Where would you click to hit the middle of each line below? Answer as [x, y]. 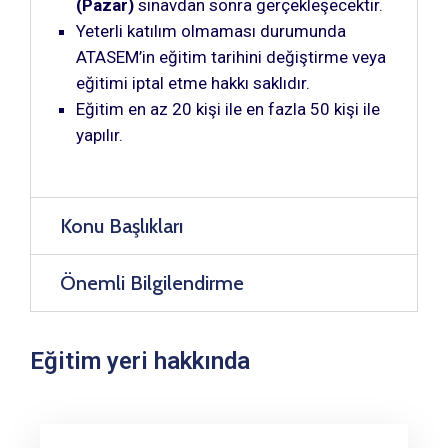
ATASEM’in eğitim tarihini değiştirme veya [231, 56]
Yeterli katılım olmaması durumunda [211, 30]
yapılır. [99, 134]
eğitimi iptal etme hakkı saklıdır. [193, 82]
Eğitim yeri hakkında [140, 360]
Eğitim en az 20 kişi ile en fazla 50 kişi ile [228, 108]
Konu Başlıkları [121, 225]
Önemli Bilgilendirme [152, 282]
